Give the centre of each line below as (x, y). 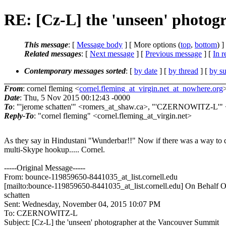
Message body (100, 44)
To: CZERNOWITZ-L (41, 213)
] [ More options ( (152, 44)
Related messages (53, 53)
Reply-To (19, 116)
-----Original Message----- (45, 167)
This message (46, 44)
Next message (112, 53)
